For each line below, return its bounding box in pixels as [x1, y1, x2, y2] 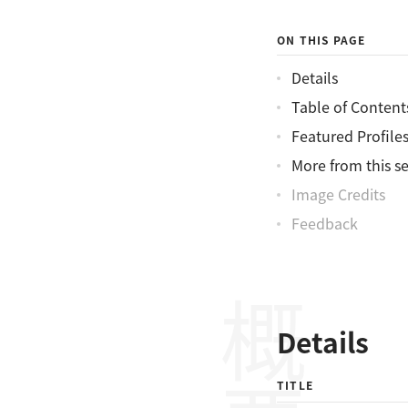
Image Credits [291, 183, 385, 205]
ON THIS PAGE [277, 32, 366, 47]
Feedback [291, 212, 358, 234]
